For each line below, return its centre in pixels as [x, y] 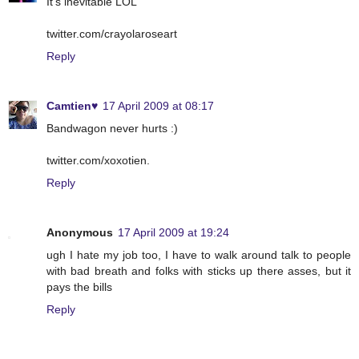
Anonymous [80, 233]
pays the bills [79, 287]
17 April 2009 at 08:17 [158, 106]
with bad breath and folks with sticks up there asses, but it [199, 271]
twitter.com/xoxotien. [98, 161]
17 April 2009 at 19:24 [173, 233]
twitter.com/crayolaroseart [112, 34]
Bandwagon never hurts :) [112, 129]
